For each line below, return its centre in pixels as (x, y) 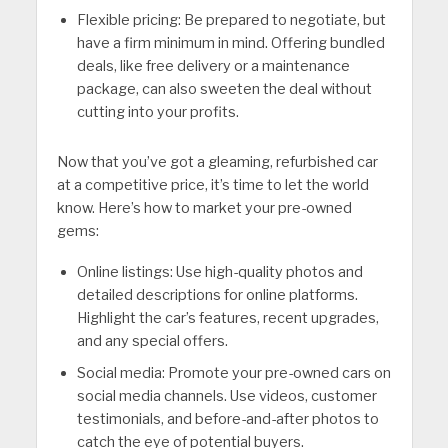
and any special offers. (152, 341)
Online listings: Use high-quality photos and (219, 272)
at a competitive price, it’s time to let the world (212, 185)
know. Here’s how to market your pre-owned (204, 208)
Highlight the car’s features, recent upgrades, (227, 318)
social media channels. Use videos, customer (226, 396)
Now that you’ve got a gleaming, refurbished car (217, 162)
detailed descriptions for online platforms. (217, 295)
